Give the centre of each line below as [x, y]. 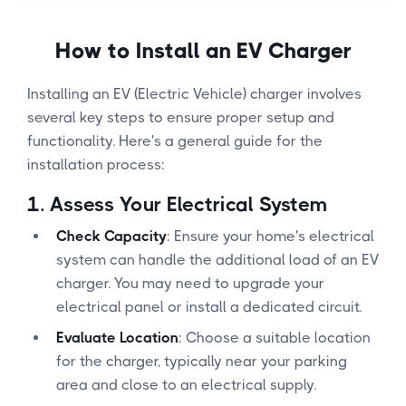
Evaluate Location [117, 337]
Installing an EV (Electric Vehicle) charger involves [194, 93]
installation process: [96, 164]
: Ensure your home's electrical [271, 236]
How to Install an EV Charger [203, 50]
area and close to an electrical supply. [186, 384]
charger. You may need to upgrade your [190, 283]
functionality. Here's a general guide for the [175, 140]
